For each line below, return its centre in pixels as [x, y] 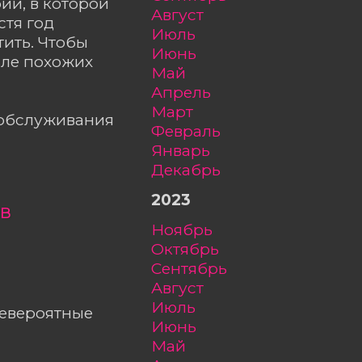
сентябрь [194, 269]
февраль [193, 130]
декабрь [192, 169]
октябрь [192, 249]
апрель [187, 92]
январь [186, 150]
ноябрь [188, 230]
